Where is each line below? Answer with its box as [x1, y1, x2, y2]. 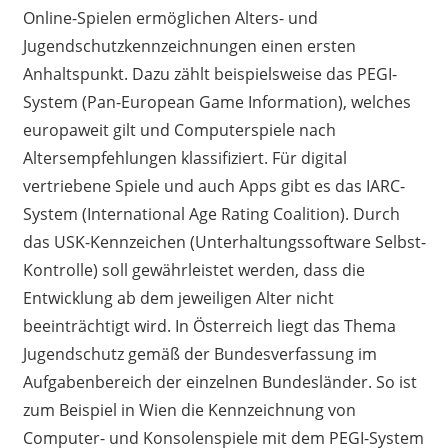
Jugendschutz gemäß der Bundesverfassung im [22, 342, 377, 365]
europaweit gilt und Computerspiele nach [22, 118, 336, 141]
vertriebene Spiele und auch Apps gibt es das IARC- [22, 174, 405, 197]
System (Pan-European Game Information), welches [22, 90, 411, 113]
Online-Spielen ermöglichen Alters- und [22, 6, 318, 29]
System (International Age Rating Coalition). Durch [22, 202, 400, 225]
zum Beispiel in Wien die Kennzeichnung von [22, 398, 356, 421]
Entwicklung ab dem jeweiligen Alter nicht [22, 286, 334, 309]
